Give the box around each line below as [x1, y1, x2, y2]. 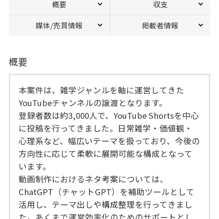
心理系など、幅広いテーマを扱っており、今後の [19, 135, 200, 147]
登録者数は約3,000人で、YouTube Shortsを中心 [19, 109, 199, 122]
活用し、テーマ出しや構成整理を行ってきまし [19, 198, 193, 211]
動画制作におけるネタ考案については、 [19, 173, 169, 185]
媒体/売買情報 [35, 20, 83, 30]
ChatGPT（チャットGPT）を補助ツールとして [19, 186, 195, 198]
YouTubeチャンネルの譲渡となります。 [19, 97, 168, 109]
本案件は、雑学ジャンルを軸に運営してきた [19, 84, 185, 96]
